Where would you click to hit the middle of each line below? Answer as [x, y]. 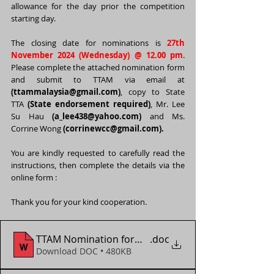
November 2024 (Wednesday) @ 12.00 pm [97, 55]
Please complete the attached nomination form [98, 67]
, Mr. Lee [168, 104]
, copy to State [153, 92]
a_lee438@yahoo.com [97, 116]
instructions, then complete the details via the [98, 165]
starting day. [33, 18]
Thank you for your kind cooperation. [80, 202]
